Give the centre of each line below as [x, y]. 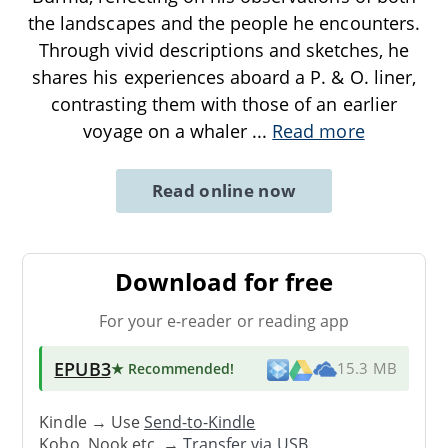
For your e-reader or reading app [224, 320]
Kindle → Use [91, 422]
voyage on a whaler [168, 130]
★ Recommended [170, 368]
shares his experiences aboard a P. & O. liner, [224, 76]
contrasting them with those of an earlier [224, 103]
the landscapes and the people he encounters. [224, 22]
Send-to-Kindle [199, 422]
